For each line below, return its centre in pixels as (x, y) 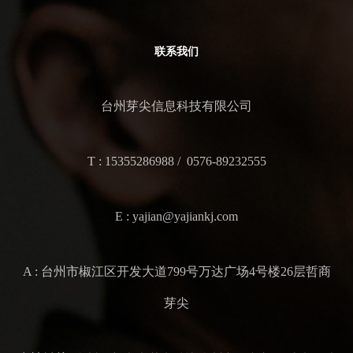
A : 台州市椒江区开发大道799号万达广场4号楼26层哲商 (176, 272)
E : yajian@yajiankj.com (176, 217)
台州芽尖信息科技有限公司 (176, 106)
